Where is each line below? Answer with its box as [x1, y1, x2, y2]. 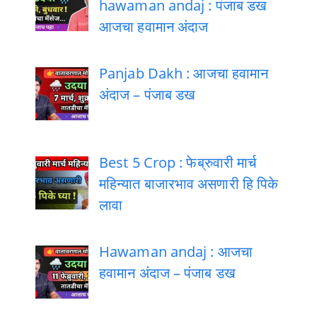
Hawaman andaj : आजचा [99, 242, 253, 262]
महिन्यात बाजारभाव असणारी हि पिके [99, 174, 279, 194]
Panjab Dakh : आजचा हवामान [99, 64, 269, 83]
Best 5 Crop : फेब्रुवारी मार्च [99, 153, 257, 173]
